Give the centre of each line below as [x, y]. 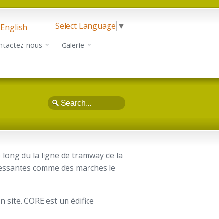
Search [59, 99]
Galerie [73, 45]
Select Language [86, 26]
